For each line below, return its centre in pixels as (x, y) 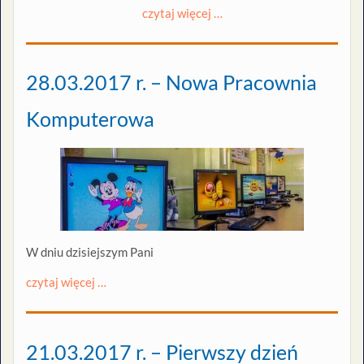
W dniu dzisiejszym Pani (90, 252)
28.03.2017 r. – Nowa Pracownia (171, 82)
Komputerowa (90, 119)
